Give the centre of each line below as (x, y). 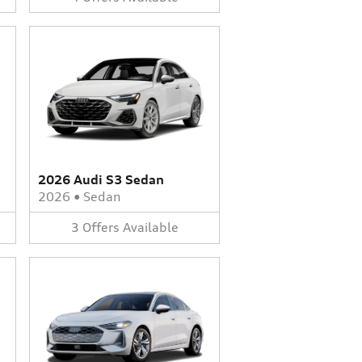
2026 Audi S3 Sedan (101, 180)
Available (150, 227)
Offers (101, 227)
